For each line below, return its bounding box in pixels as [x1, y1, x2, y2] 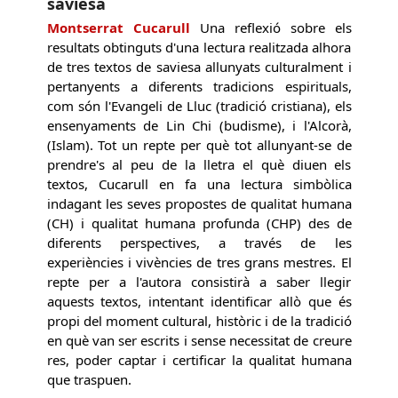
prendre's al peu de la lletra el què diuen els [46, 155, 352, 174]
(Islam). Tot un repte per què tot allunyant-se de [46, 136, 352, 155]
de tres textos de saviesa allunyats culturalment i [46, 58, 352, 76]
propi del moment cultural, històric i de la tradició [46, 312, 352, 330]
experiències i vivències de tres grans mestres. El [46, 253, 352, 272]
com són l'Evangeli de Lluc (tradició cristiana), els [46, 97, 352, 115]
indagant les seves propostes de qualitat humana [46, 195, 352, 213]
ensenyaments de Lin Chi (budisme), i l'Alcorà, [46, 116, 352, 135]
